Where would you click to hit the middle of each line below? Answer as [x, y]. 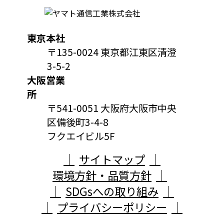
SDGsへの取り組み [112, 191]
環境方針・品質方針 [102, 175]
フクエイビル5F [81, 136]
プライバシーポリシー [112, 207]
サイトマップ [112, 159]
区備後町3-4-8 [78, 122]
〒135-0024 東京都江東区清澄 [112, 52]
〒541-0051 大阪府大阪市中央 [112, 108]
